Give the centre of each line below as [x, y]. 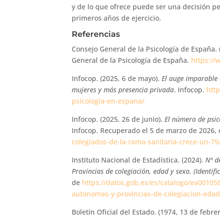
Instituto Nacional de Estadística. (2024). [139, 160]
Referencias [96, 34]
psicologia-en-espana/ [108, 101]
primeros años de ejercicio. [117, 18]
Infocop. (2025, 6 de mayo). [117, 78]
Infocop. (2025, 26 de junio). [118, 119]
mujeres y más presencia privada [123, 89]
